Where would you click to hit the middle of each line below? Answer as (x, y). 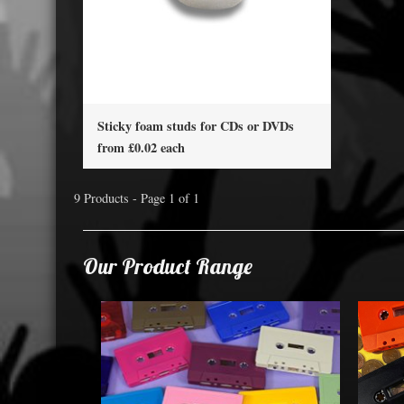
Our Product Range (168, 266)
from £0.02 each (141, 148)
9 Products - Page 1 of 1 (137, 197)
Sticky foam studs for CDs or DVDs (196, 125)
